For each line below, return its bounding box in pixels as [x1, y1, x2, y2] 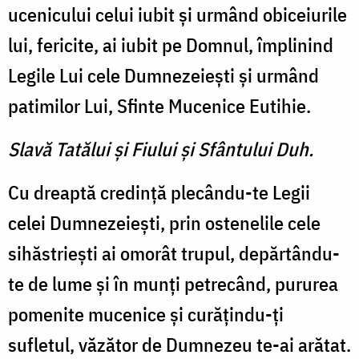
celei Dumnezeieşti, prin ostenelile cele [8, 210, 321, 236]
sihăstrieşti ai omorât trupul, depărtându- [8, 240, 340, 267]
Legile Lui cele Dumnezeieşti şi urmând [8, 63, 319, 89]
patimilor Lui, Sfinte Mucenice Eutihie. [8, 93, 311, 119]
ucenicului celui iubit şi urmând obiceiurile [8, 2, 347, 28]
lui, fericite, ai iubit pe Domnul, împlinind [8, 32, 333, 58]
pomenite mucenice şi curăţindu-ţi [8, 301, 284, 328]
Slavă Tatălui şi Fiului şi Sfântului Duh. [8, 136, 313, 163]
